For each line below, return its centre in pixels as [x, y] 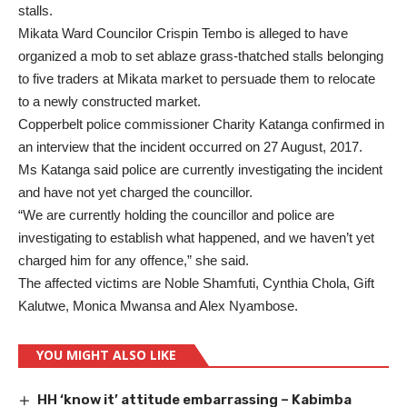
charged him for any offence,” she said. [134, 260]
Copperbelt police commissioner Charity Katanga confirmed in [201, 124]
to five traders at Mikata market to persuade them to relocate [197, 79]
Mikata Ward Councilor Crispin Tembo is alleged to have [183, 33]
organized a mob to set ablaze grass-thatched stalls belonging [201, 56]
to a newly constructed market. [109, 101]
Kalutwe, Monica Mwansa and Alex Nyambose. [158, 306]
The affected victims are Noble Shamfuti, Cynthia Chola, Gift [196, 283]
